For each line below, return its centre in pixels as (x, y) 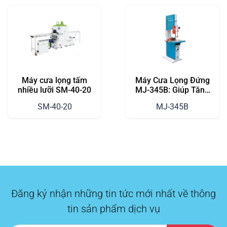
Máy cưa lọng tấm (55, 81)
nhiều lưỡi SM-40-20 (55, 90)
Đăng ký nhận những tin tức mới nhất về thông (113, 193)
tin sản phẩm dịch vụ (113, 209)
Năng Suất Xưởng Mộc (172, 100)
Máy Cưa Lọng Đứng (172, 81)
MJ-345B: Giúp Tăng (173, 90)
